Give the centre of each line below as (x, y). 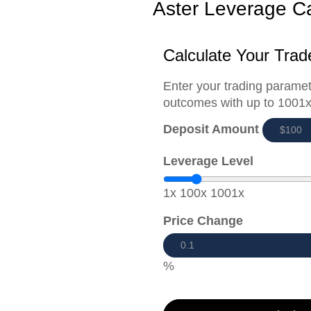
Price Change (203, 220)
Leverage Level (208, 161)
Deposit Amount (211, 129)
